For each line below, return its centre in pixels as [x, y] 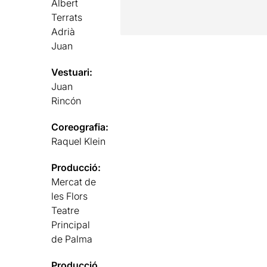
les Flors [70, 196]
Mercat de [74, 181]
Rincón [66, 100]
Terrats [67, 17]
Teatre [66, 210]
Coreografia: [80, 127]
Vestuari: [72, 72]
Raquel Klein [79, 141]
